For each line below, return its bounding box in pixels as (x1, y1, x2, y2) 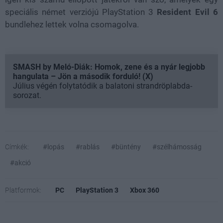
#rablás (76, 143, 100, 151)
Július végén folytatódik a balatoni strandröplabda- (13, 81, 192, 91)
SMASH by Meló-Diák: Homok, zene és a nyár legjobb (13, 62, 205, 72)
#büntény (111, 143, 141, 151)
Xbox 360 (130, 186, 159, 194)
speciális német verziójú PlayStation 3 (5, 7, 157, 17)
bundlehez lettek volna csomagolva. (5, 19, 139, 29)
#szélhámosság (152, 143, 202, 151)
